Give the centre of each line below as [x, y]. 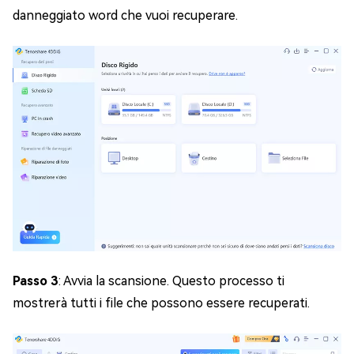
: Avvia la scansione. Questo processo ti [171, 281]
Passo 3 [36, 281]
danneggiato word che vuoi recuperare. [125, 15]
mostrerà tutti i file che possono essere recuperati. [161, 303]
